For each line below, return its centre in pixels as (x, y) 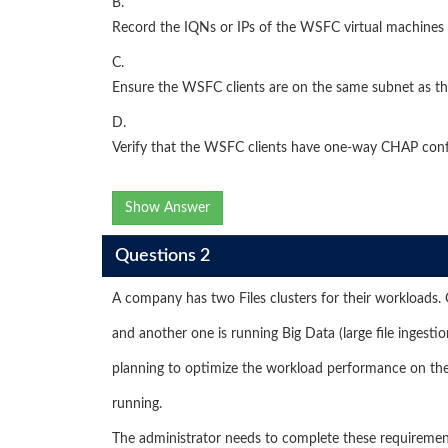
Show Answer (167, 208)
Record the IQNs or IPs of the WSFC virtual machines (278, 28)
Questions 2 (162, 255)
